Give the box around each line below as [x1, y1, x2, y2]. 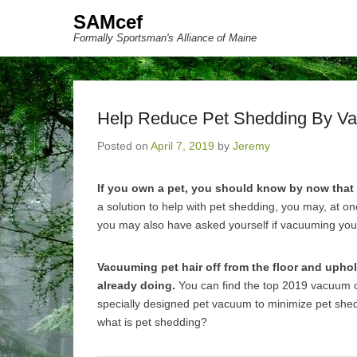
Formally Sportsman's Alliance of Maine [73, 32, 257, 44]
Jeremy [233, 139, 270, 152]
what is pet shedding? [97, 316, 207, 328]
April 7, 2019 [151, 139, 214, 152]
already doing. [97, 279, 175, 292]
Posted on [97, 139, 151, 152]
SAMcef [73, 11, 143, 33]
